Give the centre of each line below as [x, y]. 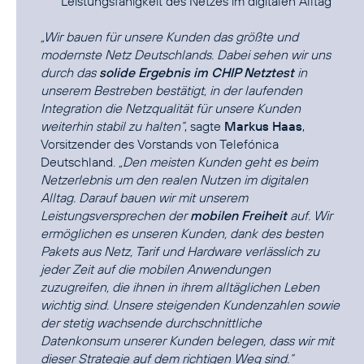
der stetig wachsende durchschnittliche [151, 323]
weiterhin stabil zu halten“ [113, 126]
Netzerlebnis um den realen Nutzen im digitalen [174, 180]
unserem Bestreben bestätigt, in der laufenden [171, 91]
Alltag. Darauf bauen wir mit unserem [144, 198]
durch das [70, 73]
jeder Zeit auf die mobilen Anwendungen [156, 269]
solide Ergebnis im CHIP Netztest [197, 73]
